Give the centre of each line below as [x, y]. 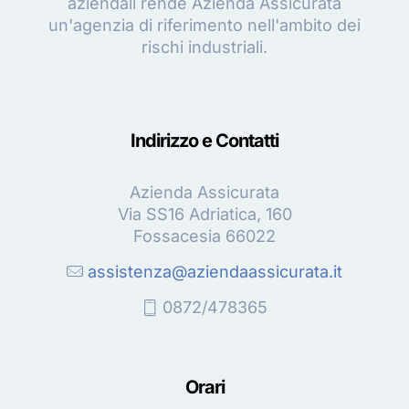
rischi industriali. [204, 47]
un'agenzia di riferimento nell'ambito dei [204, 25]
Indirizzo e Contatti [204, 140]
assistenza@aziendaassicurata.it [215, 271]
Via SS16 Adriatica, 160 [204, 214]
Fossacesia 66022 [204, 236]
